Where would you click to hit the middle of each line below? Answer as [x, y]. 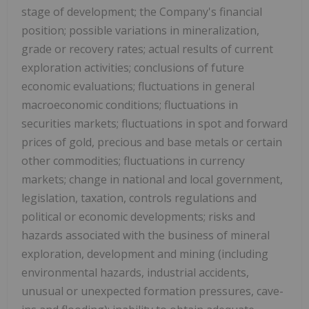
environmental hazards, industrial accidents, [135, 272]
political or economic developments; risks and [138, 216]
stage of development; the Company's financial [142, 11]
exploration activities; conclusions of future [133, 67]
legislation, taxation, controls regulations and [139, 198]
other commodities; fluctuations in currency [133, 160]
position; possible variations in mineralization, [140, 30]
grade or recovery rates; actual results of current [147, 49]
